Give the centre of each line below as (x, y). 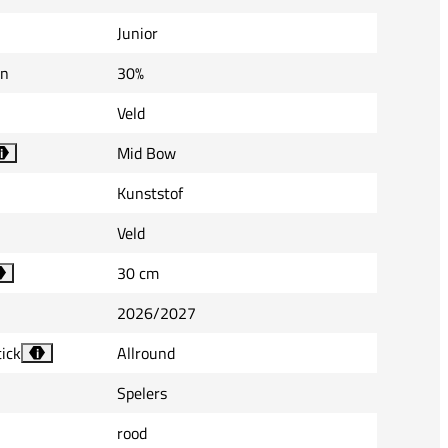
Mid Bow (146, 152)
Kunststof (150, 192)
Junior (137, 32)
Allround (146, 352)
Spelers (142, 392)
